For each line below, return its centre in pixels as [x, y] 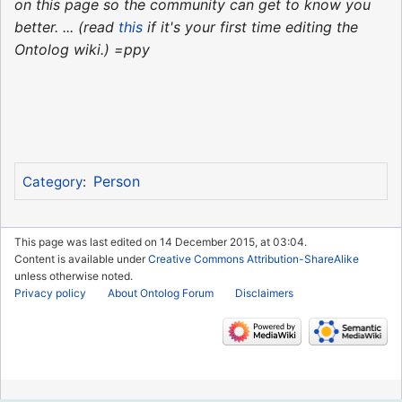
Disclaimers [264, 293]
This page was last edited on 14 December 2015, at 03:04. [161, 241]
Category [52, 181]
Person [116, 181]
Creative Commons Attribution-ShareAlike [253, 258]
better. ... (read [66, 26]
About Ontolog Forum [161, 293]
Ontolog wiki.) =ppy [82, 49]
